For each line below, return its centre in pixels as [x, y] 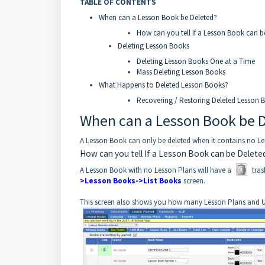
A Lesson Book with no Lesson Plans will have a [156, 170]
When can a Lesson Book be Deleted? [158, 17]
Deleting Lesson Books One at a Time [196, 61]
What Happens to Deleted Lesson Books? [164, 85]
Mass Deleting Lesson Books [181, 72]
